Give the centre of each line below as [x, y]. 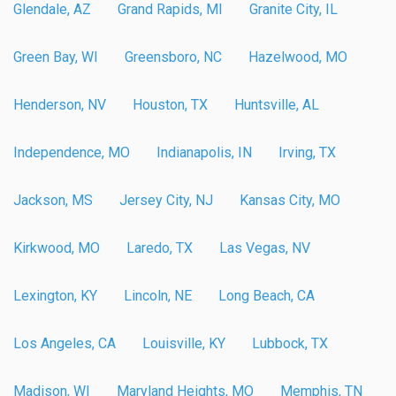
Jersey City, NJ [166, 200]
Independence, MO [72, 152]
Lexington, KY [55, 295]
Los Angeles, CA [65, 343]
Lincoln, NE [158, 295]
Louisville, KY [184, 343]
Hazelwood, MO [298, 57]
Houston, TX [170, 104]
